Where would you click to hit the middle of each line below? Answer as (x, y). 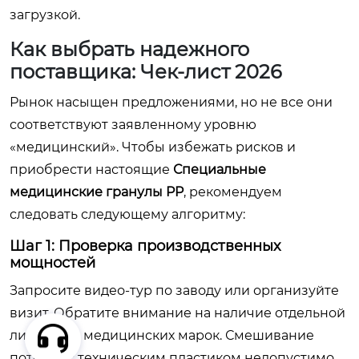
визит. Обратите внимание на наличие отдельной (177, 313)
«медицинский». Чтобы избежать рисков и (153, 147)
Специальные (220, 169)
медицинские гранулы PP (97, 192)
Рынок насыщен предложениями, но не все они (171, 102)
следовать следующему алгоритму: (127, 214)
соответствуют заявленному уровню (133, 124)
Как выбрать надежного (129, 49)
